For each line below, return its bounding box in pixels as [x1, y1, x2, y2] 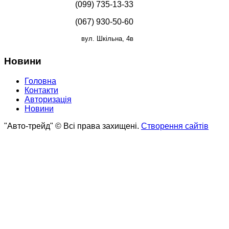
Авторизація [25, 95, 72, 104]
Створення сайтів [141, 121, 209, 130]
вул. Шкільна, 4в [81, 35, 133, 43]
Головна [25, 76, 56, 85]
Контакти [25, 85, 58, 95]
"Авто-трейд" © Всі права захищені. [4, 121, 141, 130]
